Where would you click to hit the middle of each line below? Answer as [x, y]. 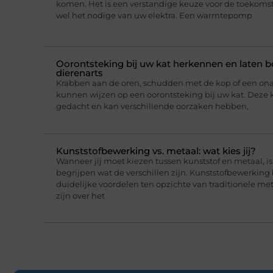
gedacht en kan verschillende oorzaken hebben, [152, 106]
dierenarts [80, 73]
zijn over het [80, 195]
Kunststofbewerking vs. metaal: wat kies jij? [156, 151]
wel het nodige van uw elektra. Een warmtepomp [154, 15]
